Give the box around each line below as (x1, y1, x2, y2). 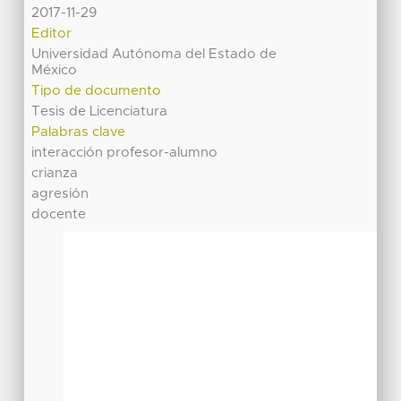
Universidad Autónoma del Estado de (31, 47, 277, 62)
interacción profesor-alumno (31, 146, 218, 160)
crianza (31, 166, 79, 181)
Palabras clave (31, 125, 126, 140)
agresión (31, 187, 90, 201)
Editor (31, 27, 73, 41)
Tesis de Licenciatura (31, 105, 168, 119)
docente (31, 208, 87, 222)
